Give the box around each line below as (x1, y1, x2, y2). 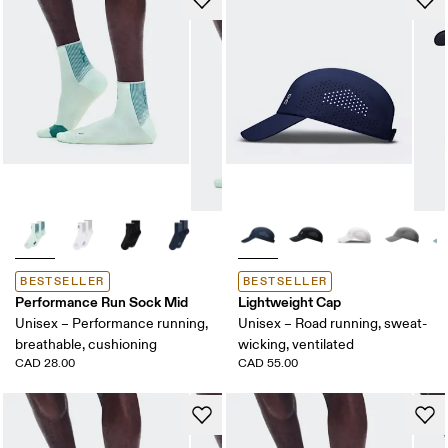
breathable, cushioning (15, 335, 158, 353)
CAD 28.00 (15, 355, 76, 371)
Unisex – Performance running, (15, 314, 209, 332)
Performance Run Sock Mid (15, 292, 189, 311)
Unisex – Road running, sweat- (238, 314, 427, 332)
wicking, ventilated (238, 335, 354, 353)
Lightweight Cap (238, 292, 341, 311)
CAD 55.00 (238, 355, 298, 371)
